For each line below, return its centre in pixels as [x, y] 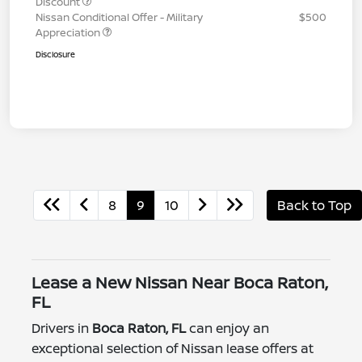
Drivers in [61, 328]
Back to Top [314, 205]
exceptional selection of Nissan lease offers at [172, 348]
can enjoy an [227, 328]
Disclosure [55, 54]
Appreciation [69, 32]
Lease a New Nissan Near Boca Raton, [179, 282]
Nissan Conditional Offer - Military [119, 17]
